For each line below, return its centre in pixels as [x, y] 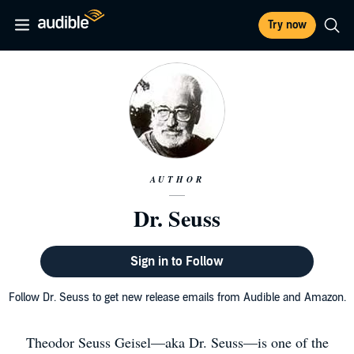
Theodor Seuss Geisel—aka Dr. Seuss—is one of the [177, 342]
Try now [287, 25]
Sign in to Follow [177, 262]
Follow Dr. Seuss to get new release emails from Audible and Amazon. [177, 298]
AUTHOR [177, 179]
